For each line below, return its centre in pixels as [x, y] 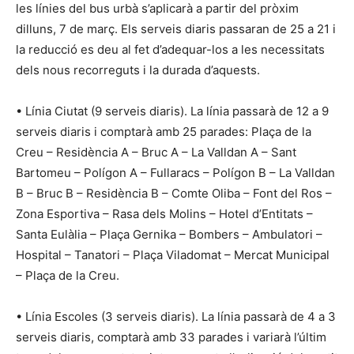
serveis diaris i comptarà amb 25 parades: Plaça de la [164, 132]
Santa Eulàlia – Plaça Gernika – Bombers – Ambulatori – [169, 235]
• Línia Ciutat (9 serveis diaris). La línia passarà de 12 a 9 [172, 111]
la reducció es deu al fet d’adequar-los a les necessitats [170, 50]
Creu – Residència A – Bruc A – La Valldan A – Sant [156, 153]
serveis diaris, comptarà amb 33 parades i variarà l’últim [171, 337]
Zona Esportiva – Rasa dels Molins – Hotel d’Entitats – [164, 214]
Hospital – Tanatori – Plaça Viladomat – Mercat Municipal [173, 255]
